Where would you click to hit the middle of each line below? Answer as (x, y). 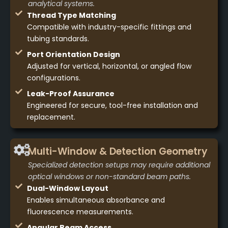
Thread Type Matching (71, 16)
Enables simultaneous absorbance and (96, 200)
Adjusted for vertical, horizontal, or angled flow (109, 66)
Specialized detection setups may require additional (119, 165)
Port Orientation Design (73, 55)
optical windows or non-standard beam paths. (109, 177)
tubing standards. (58, 39)
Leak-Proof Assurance (70, 94)
